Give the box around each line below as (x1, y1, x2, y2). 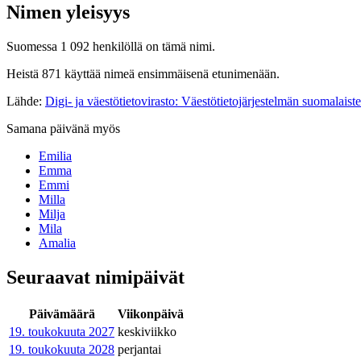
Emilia (39, 148, 72, 163)
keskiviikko (118, 324, 176, 338)
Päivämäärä (28, 306, 95, 321)
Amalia (39, 235, 76, 250)
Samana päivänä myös (6, 121, 120, 135)
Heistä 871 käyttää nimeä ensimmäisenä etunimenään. (6, 66, 280, 81)
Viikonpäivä (118, 306, 184, 321)
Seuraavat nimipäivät (6, 266, 185, 288)
